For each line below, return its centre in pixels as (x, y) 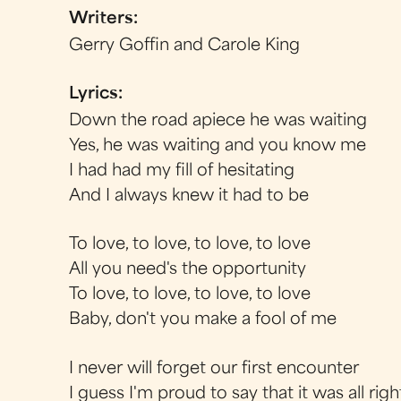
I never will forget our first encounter (214, 369)
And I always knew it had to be (189, 196)
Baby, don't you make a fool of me (203, 320)
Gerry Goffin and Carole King (185, 46)
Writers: (106, 19)
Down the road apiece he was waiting (218, 121)
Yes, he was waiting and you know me (218, 146)
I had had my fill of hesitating (182, 171)
